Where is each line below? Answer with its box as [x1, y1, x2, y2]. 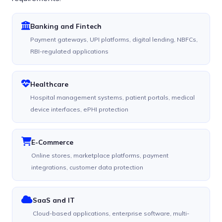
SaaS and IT [33, 196, 75, 205]
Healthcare [30, 80, 68, 89]
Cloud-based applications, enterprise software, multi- [33, 210, 189, 218]
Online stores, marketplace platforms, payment [31, 152, 168, 160]
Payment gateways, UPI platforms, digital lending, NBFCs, [30, 36, 198, 44]
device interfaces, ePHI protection [30, 106, 128, 113]
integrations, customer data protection [31, 164, 143, 171]
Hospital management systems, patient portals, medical [30, 94, 195, 102]
